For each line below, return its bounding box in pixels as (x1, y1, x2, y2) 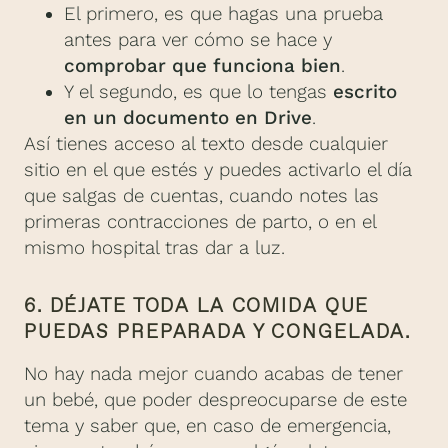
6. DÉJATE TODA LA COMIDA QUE (24, 293, 370, 319)
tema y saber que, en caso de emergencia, (24, 415, 391, 438)
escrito (333, 81, 397, 104)
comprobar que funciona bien (64, 55, 341, 78)
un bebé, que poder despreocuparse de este (24, 389, 407, 412)
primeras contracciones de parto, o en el (24, 211, 376, 234)
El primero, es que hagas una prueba (64, 3, 383, 26)
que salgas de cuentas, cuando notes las (24, 185, 379, 208)
